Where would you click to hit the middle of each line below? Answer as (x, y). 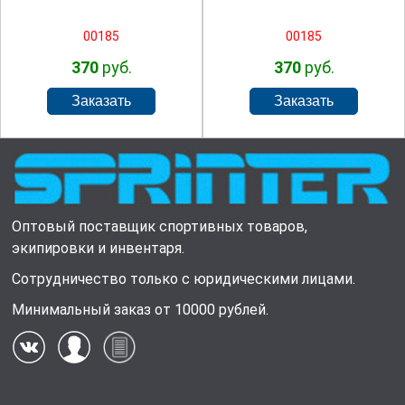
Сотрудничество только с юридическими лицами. (184, 279)
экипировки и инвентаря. (99, 249)
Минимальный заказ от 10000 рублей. (141, 310)
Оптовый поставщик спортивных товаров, (160, 227)
